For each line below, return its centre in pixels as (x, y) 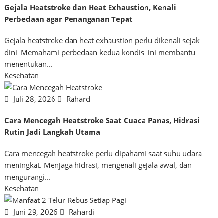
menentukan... (29, 64)
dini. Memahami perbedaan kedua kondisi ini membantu (100, 52)
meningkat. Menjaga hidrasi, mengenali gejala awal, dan (98, 165)
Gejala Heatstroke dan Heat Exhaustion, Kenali (91, 7)
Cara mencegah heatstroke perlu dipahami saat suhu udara (103, 153)
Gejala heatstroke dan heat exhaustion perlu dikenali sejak (102, 40)
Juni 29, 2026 (36, 211)
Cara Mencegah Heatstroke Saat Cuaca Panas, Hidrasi (102, 120)
